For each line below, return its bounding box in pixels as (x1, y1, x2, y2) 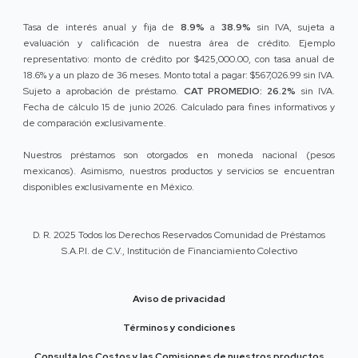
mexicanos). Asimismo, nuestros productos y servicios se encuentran (22, 165, 336, 178)
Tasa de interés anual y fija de (22, 21, 181, 34)
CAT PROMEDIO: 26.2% (183, 85, 296, 98)
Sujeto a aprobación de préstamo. (22, 85, 184, 98)
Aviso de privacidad (133, 292, 225, 306)
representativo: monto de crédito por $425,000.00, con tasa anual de (22, 53, 336, 66)
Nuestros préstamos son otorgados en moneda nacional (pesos (22, 149, 336, 162)
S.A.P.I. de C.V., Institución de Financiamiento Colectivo (61, 245, 297, 258)
